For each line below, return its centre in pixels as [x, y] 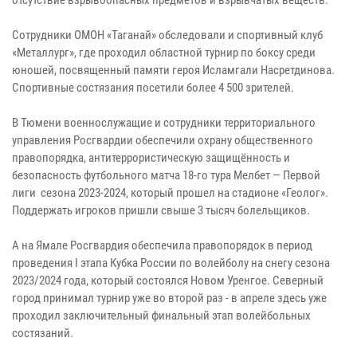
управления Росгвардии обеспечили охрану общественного [163, 140]
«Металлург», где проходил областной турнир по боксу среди [164, 52]
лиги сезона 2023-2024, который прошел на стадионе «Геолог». [170, 192]
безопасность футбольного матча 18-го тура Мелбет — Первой [166, 175]
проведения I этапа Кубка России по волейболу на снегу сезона [171, 263]
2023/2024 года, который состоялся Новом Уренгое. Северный [168, 280]
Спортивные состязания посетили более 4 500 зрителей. [153, 87]
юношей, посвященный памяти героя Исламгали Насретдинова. [173, 70]
